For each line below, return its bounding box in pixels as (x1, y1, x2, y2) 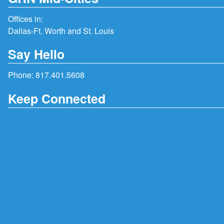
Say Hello (8, 45, 64, 63)
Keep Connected (8, 89, 105, 107)
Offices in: (8, 12, 43, 24)
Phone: (8, 69, 35, 81)
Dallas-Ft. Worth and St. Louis (8, 24, 114, 36)
